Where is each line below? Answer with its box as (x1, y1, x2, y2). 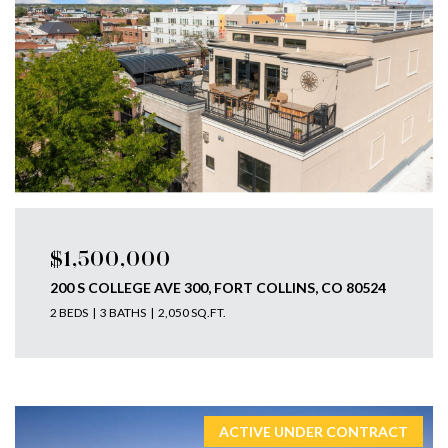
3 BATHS (99, 305, 146, 320)
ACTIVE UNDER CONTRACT (219, 423, 409, 440)
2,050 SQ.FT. (157, 305, 226, 320)
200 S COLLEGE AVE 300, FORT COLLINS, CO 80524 (49, 279, 386, 296)
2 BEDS (49, 305, 88, 320)
